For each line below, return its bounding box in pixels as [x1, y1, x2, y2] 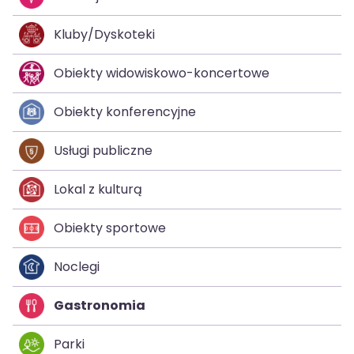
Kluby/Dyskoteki [54, 24, 155, 43]
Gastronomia [54, 296, 145, 314]
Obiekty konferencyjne [54, 102, 196, 121]
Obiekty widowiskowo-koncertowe [54, 63, 269, 82]
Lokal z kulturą [54, 179, 142, 198]
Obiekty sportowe [54, 218, 166, 237]
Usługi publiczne [54, 141, 153, 160]
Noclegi [54, 257, 100, 276]
